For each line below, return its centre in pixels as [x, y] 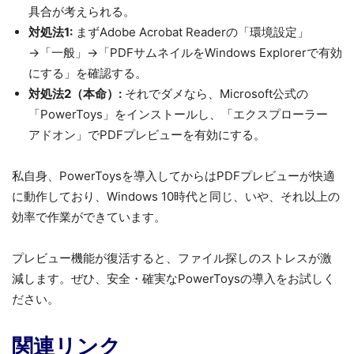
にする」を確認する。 [88, 73]
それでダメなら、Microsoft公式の [215, 93]
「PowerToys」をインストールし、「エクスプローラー [178, 114]
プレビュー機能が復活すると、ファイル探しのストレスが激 [172, 258]
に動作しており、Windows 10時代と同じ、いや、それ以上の [176, 196]
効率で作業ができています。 [89, 217]
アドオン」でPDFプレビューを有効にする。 [147, 134]
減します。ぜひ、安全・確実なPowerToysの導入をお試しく [173, 278]
